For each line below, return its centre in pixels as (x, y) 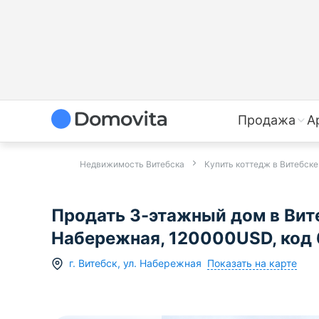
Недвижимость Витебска (132, 164)
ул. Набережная (162, 263)
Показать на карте (252, 263)
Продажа (267, 120)
